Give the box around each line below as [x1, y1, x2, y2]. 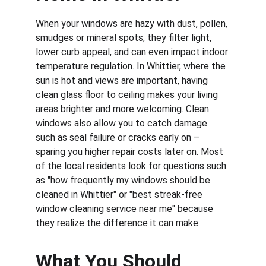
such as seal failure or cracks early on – [36, 132, 202, 143]
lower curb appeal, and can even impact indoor [36, 46, 230, 58]
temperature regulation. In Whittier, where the [36, 61, 228, 72]
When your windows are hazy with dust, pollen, [36, 18, 230, 29]
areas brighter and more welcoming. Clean [36, 103, 211, 115]
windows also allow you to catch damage [36, 118, 210, 129]
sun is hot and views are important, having [36, 75, 210, 86]
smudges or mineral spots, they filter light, [36, 32, 214, 43]
